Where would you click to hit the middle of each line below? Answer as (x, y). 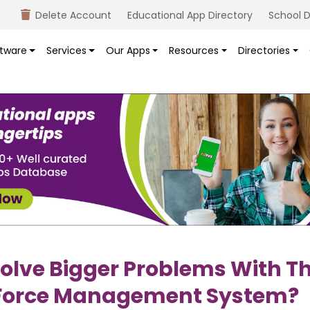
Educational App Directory (190, 15)
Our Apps (128, 51)
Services (66, 51)
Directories (264, 51)
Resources (194, 51)
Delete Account (73, 15)
